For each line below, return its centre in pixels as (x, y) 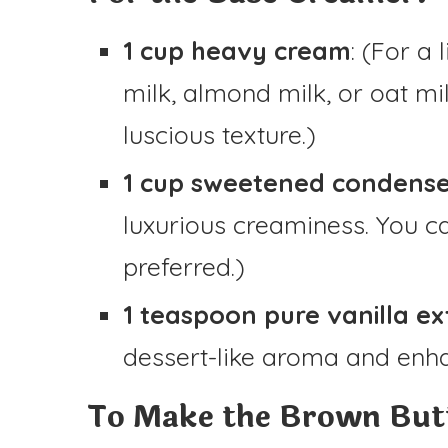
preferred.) (184, 266)
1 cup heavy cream (237, 50)
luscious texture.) (219, 134)
